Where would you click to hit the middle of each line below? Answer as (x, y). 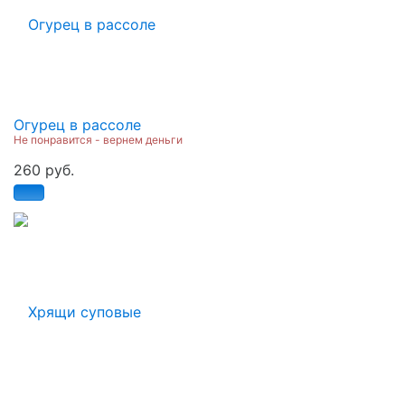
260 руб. (44, 170)
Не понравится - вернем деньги (98, 139)
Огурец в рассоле (77, 124)
